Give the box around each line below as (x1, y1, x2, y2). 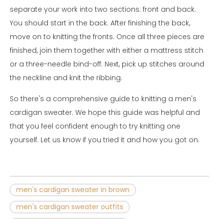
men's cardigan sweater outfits (16, 201, 123, 212)
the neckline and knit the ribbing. (10, 72, 122, 83)
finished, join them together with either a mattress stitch (10, 45, 203, 55)
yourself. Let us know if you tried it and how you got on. (10, 134, 199, 145)
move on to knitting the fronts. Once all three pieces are (10, 31, 204, 42)
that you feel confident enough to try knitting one (10, 121, 180, 131)
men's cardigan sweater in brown (16, 184, 130, 195)
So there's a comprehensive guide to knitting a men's (10, 93, 197, 104)
